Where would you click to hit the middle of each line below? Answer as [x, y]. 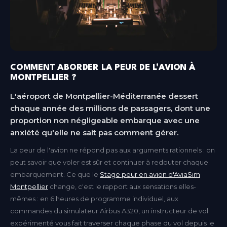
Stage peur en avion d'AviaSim [150, 174]
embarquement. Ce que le [55, 174]
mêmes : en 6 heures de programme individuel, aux [94, 198]
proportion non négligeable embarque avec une [105, 120]
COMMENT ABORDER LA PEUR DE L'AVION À [103, 67]
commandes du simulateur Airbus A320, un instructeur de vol [109, 211]
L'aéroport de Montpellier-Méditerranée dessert [104, 96]
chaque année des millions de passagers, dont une [110, 108]
